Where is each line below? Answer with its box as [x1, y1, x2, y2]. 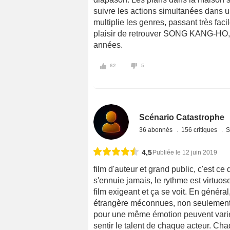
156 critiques [181, 126, 219, 133]
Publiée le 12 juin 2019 [152, 148, 217, 156]
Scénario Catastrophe [139, 112, 225, 122]
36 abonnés [139, 126, 175, 133]
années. [93, 41, 123, 50]
